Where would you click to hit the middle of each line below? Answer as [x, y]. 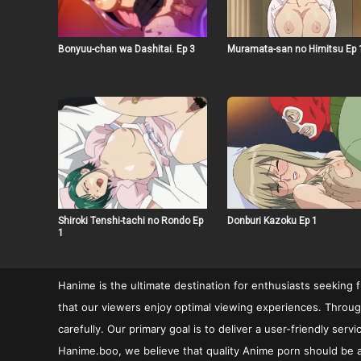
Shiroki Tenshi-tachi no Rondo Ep [131, 220]
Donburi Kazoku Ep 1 [272, 220]
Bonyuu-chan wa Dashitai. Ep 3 [127, 49]
